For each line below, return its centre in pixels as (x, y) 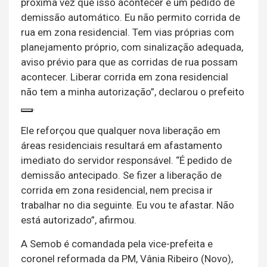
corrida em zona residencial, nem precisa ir (117, 190)
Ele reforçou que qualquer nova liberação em (121, 130)
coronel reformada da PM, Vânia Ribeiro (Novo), (127, 258)
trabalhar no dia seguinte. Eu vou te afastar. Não (128, 205)
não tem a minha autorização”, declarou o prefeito (133, 91)
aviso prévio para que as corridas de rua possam (129, 62)
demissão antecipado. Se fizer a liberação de (121, 175)
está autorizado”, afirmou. (79, 220)
